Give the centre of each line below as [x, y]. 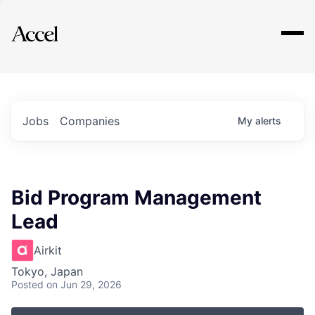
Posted [27, 284]
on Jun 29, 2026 [84, 284]
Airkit [48, 250]
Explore [55, 25]
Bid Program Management [136, 198]
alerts [268, 121]
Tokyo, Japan [47, 271]
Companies [90, 121]
